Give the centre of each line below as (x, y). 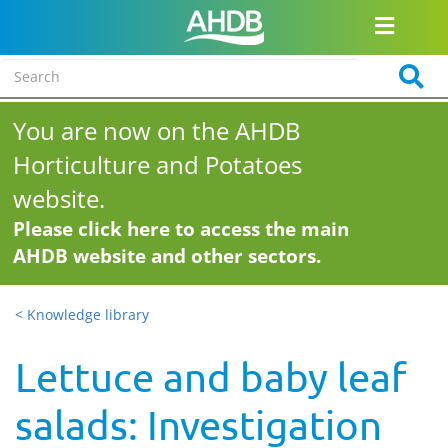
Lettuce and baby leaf (210, 376)
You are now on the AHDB (157, 130)
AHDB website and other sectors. (167, 256)
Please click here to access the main (181, 229)
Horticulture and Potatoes (158, 164)
